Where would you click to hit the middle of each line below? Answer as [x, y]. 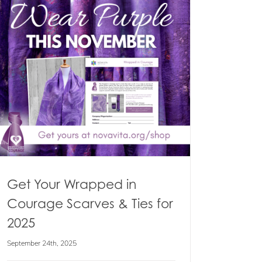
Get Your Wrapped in [72, 184]
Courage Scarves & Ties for [90, 203]
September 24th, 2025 [42, 243]
